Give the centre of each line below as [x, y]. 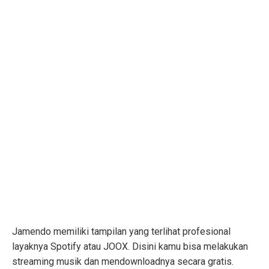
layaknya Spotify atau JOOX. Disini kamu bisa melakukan [130, 247]
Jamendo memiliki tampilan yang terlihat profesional [121, 232]
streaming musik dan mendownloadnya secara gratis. [123, 262]
